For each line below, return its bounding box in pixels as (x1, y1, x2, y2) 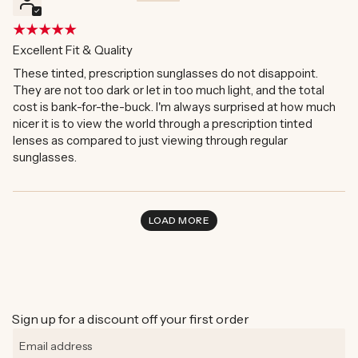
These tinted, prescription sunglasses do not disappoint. (13, 66, 318, 82)
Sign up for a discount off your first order (12, 311, 249, 328)
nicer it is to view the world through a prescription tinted (13, 116, 312, 132)
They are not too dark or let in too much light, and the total (13, 82, 324, 98)
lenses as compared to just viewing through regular (13, 133, 288, 149)
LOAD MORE (148, 214, 210, 227)
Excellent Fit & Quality (13, 42, 133, 58)
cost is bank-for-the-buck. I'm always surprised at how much (13, 99, 336, 115)
